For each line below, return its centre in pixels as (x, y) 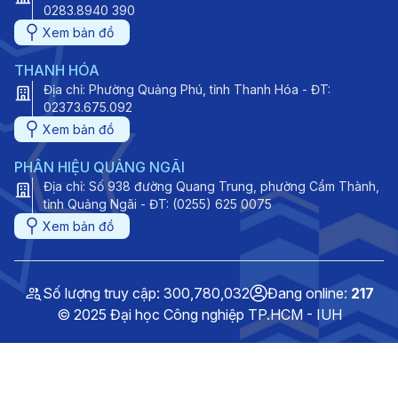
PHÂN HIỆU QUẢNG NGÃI (99, 167)
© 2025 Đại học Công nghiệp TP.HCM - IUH (199, 315)
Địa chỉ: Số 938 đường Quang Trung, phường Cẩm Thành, (211, 187)
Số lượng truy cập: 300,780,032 (146, 294)
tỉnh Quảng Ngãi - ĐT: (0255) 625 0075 (158, 204)
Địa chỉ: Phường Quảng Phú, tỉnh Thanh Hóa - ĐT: (187, 90)
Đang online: (309, 294)
